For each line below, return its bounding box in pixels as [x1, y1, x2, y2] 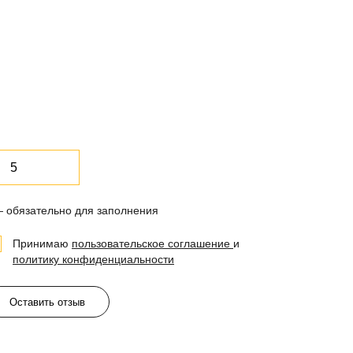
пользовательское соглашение [72, 236, 233, 250]
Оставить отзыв [9, 295, 85, 308]
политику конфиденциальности [13, 252, 174, 266]
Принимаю [13, 236, 72, 250]
